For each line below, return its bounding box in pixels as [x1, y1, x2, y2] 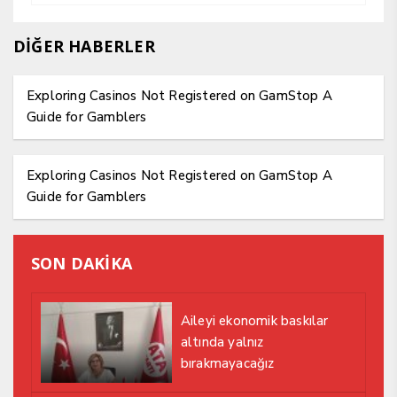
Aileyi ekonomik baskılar [180, 312, 329, 331]
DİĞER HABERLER [13, 35, 155, 57]
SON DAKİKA [31, 252, 132, 274]
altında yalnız [180, 333, 264, 352]
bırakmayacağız [180, 354, 275, 373]
